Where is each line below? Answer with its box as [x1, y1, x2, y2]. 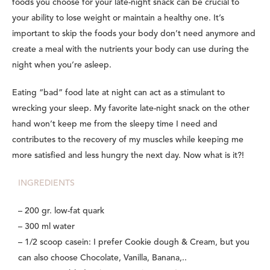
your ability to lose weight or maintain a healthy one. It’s [12, 14, 224, 23]
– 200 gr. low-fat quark [18, 207, 104, 216]
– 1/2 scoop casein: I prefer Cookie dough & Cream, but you [18, 238, 250, 247]
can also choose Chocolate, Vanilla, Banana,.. [18, 254, 187, 263]
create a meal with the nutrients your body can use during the [12, 45, 249, 54]
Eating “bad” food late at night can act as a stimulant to [12, 89, 225, 98]
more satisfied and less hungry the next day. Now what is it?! [12, 151, 244, 160]
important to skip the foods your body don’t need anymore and [12, 30, 256, 39]
